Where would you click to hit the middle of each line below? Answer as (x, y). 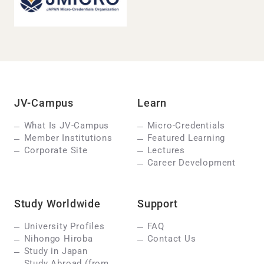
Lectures (166, 150)
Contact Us (171, 238)
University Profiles (64, 226)
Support (157, 203)
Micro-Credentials (186, 125)
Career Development (192, 162)
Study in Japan (56, 251)
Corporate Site (56, 150)
